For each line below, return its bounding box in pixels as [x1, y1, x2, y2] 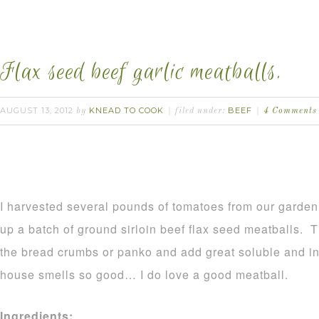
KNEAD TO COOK [89, 105, 164, 115]
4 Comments [263, 107, 317, 115]
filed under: [175, 107, 228, 115]
